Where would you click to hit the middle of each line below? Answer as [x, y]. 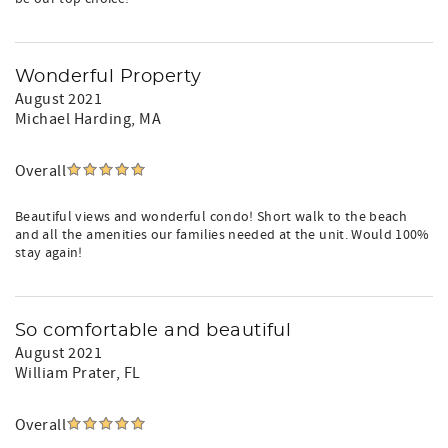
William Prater [65, 373]
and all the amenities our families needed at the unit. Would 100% [222, 235]
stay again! [49, 253]
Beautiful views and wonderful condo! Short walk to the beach [211, 217]
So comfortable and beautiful [153, 331]
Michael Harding [73, 119]
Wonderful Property [108, 77]
